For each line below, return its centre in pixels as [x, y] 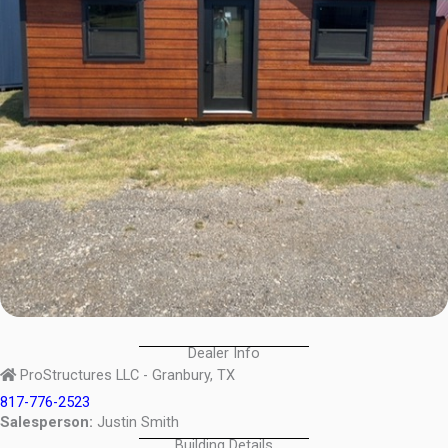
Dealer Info [224, 353]
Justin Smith [136, 422]
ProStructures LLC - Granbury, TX [125, 375]
